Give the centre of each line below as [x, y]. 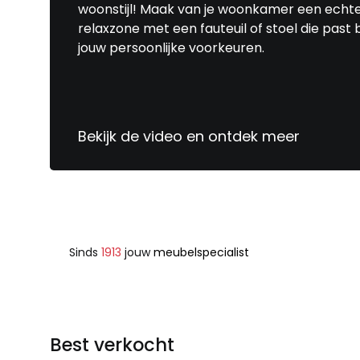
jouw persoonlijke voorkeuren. [171, 47]
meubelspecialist [200, 252]
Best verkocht [112, 344]
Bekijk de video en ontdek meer [189, 136]
